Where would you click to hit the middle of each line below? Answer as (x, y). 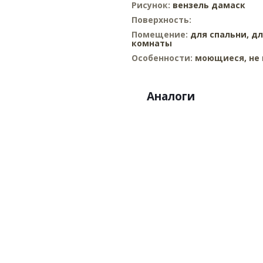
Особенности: (163, 58)
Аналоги (171, 96)
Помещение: (161, 34)
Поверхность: (161, 20)
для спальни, (220, 34)
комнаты (152, 43)
